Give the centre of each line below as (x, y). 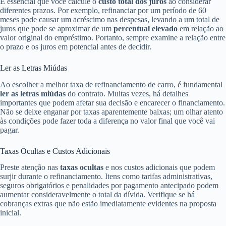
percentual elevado (146, 28)
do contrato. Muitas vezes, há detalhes (127, 93)
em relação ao (201, 28)
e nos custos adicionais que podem (159, 167)
